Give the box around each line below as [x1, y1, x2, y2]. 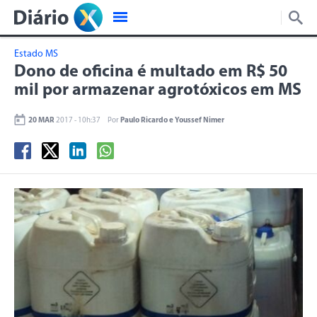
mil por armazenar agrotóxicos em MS [14, 82, 301, 99]
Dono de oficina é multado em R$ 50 [14, 64, 287, 81]
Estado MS [14, 49, 58, 59]
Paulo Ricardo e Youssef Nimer [120, 117, 224, 125]
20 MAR [28, 117, 54, 125]
